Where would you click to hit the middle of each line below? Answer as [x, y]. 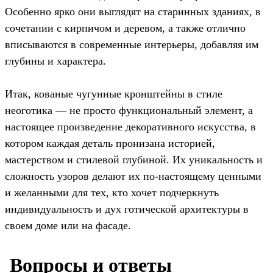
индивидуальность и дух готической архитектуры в [127, 209]
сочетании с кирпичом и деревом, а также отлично [125, 28]
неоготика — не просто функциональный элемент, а [129, 111]
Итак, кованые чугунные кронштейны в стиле [114, 94]
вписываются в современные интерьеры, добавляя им [132, 45]
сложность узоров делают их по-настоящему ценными [133, 176]
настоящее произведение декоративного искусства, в [130, 127]
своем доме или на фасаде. [68, 226]
